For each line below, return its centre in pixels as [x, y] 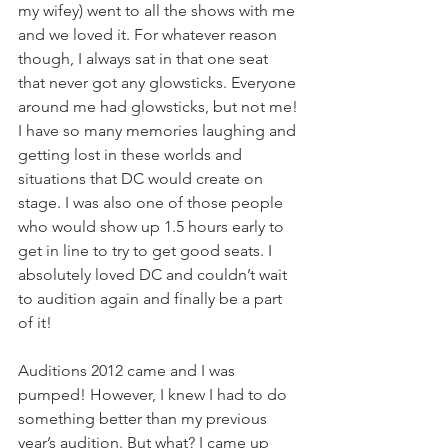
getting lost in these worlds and [132, 154]
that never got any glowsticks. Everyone [159, 82]
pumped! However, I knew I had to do [154, 394]
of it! [35, 322]
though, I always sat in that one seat [145, 58]
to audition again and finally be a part [152, 298]
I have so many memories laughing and [159, 130]
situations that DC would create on [142, 178]
